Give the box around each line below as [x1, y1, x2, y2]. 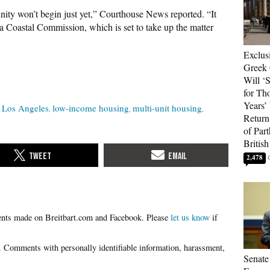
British [243, 137, 269, 149]
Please [146, 211, 171, 223]
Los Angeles [2, 102, 49, 114]
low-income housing [52, 102, 129, 114]
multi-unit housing [133, 102, 202, 114]
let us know [171, 211, 210, 223]
